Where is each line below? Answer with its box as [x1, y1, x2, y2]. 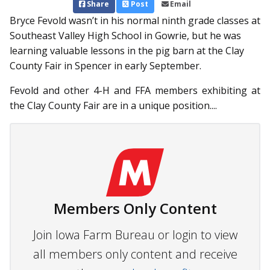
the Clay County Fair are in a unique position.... [10, 99, 217, 113]
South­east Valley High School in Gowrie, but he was [10, 29, 241, 43]
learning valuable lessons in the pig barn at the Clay [10, 44, 244, 58]
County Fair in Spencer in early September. [10, 59, 201, 73]
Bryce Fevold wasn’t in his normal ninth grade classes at [10, 14, 260, 28]
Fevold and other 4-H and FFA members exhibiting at [10, 84, 260, 98]
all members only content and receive [33, 246, 237, 263]
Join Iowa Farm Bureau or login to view [33, 227, 237, 243]
